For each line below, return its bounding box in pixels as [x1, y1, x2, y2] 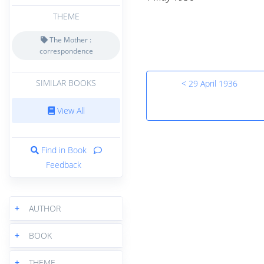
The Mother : [48, 35, 91, 45]
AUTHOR [29, 202, 61, 214]
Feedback [46, 159, 81, 170]
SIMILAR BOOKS [36, 77, 96, 88]
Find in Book [41, 144, 87, 156]
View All [54, 104, 85, 116]
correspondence [39, 46, 93, 57]
